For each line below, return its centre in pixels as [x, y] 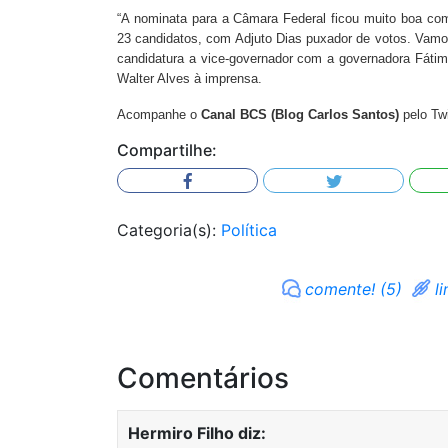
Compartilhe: [167, 150]
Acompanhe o [159, 114]
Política [249, 230]
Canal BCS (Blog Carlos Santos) [300, 114]
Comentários [203, 378]
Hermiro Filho [181, 433]
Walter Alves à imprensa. [189, 78]
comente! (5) [353, 289]
